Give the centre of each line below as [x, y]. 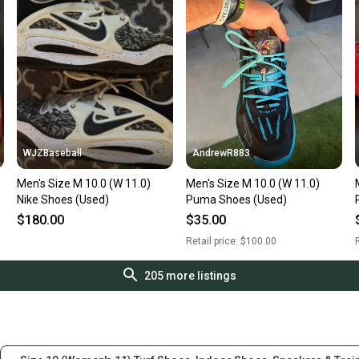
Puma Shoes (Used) [236, 200]
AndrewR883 [221, 153]
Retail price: [213, 242]
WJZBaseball [53, 153]
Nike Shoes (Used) [63, 200]
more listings [200, 276]
